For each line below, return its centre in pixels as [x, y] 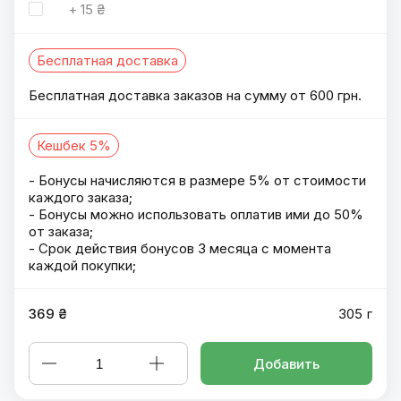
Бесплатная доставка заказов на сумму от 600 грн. [195, 95]
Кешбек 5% [74, 145]
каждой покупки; [82, 265]
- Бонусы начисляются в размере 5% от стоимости [197, 180]
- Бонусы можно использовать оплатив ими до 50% [196, 214]
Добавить [286, 363]
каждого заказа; [81, 197]
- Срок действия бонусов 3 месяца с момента [180, 248]
